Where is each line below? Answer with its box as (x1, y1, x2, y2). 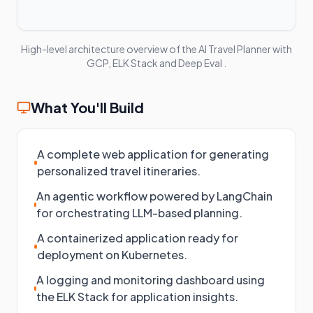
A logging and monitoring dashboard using (36, 272, 265, 287)
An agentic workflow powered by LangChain (36, 189, 273, 203)
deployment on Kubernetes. (37, 247, 188, 262)
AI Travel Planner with (198, 43, 292, 55)
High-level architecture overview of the (21, 43, 198, 55)
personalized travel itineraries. (36, 163, 201, 178)
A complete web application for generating (36, 147, 269, 161)
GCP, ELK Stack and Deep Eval (87, 57, 222, 69)
